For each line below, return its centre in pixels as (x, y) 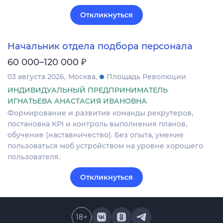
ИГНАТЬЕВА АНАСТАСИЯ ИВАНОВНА (77, 101)
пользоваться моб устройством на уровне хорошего (105, 146)
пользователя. (34, 157)
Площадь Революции (146, 77)
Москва (82, 77)
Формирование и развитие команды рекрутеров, (100, 113)
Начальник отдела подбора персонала (100, 47)
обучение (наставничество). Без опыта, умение (96, 135)
